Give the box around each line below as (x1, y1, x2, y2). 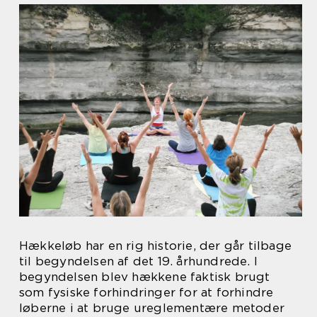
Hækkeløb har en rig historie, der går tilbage (19, 238, 292, 253)
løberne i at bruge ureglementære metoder (19, 301, 285, 315)
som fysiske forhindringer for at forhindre (19, 285, 274, 299)
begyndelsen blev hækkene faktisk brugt (19, 270, 270, 284)
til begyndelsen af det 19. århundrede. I (19, 254, 258, 268)
